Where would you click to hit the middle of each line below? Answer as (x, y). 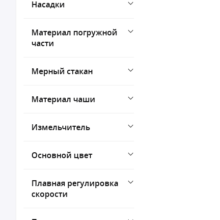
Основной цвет (62, 155)
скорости (50, 194)
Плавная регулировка (75, 183)
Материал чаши (63, 99)
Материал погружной (74, 32)
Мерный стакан (62, 71)
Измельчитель (61, 127)
